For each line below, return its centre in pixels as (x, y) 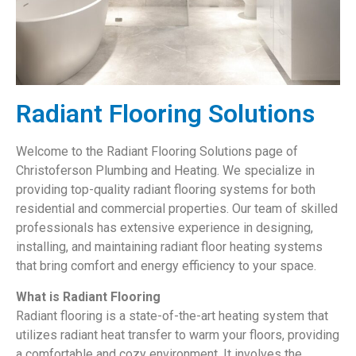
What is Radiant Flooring (88, 296)
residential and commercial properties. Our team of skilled (177, 209)
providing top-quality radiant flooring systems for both (166, 190)
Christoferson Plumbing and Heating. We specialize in (165, 171)
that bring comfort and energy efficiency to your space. (166, 266)
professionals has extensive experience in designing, (164, 228)
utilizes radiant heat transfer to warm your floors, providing (178, 335)
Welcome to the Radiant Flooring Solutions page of (157, 152)
